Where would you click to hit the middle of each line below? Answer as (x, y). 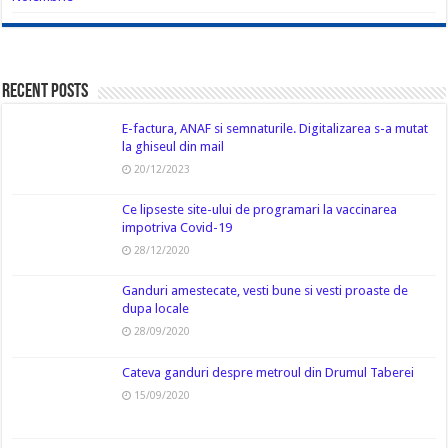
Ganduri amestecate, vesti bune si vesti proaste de (265, 291)
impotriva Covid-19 (177, 228)
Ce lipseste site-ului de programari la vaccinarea (260, 210)
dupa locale (156, 309)
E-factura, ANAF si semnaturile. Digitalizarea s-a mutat (275, 128)
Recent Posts (45, 92)
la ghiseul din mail (173, 146)
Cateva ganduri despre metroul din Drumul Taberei (268, 372)
